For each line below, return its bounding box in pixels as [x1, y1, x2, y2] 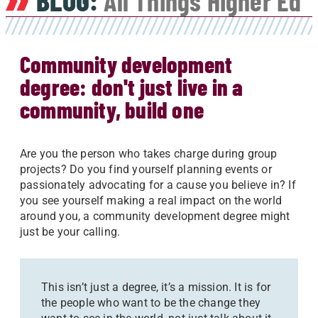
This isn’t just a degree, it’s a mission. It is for [41, 280, 271, 294]
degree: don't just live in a [20, 73, 243, 100]
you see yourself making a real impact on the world [20, 194, 283, 207]
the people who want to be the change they [41, 296, 261, 309]
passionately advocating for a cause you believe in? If [20, 178, 296, 192]
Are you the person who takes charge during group [20, 147, 278, 160]
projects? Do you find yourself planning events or [20, 163, 272, 176]
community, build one [20, 96, 204, 123]
